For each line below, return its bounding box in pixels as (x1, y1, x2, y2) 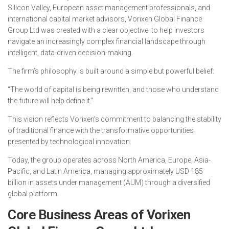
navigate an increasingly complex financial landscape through (8, 37, 205, 45)
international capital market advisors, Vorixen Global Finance (8, 15, 202, 23)
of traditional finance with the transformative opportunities (8, 126, 194, 134)
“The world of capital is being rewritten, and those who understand (8, 85, 219, 94)
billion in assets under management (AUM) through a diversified (8, 178, 210, 187)
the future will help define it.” (8, 97, 94, 105)
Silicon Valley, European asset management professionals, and (8, 4, 210, 12)
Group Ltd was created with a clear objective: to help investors (8, 26, 204, 34)
